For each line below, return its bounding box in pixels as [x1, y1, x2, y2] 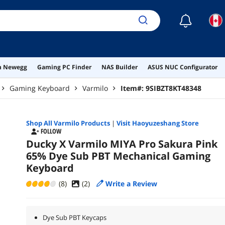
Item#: [121, 83, 146, 93]
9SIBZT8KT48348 [146, 83, 201, 93]
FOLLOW [40, 127, 61, 136]
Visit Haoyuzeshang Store [116, 118, 199, 128]
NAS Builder [101, 62, 138, 71]
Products [79, 118, 110, 128]
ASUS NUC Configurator [148, 62, 217, 71]
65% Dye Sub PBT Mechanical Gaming [26, 149, 210, 163]
